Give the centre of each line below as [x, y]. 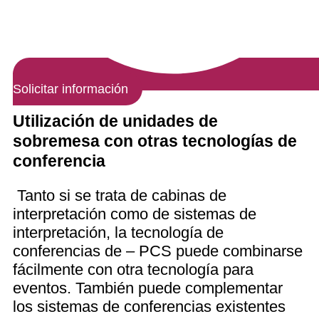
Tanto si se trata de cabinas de [120, 195]
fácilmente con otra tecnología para [133, 269]
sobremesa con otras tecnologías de [155, 141]
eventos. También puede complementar [148, 288]
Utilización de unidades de [115, 121]
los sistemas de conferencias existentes [149, 306]
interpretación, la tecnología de [118, 232]
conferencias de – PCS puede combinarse [158, 251]
